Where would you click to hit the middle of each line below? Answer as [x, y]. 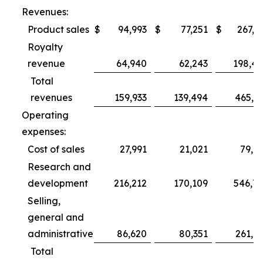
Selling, [44, 201]
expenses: [44, 131]
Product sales [58, 29]
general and [56, 217]
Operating [45, 115]
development [58, 183]
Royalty [45, 47]
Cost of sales [56, 149]
